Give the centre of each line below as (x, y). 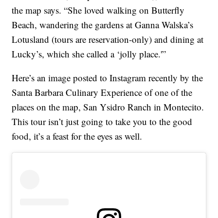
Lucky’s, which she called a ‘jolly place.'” (89, 54)
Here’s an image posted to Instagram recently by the (108, 78)
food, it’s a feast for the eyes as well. (77, 136)
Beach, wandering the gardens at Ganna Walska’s (103, 25)
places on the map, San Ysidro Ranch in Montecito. (108, 107)
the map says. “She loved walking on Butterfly (98, 10)
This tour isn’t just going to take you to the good (102, 122)
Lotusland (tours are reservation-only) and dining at (108, 39)
